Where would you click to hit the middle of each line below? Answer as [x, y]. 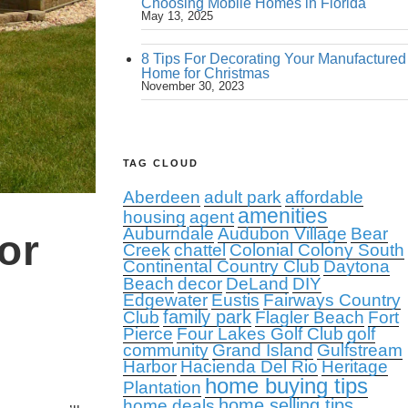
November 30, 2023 [192, 86]
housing [154, 217]
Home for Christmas [205, 73]
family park [207, 317]
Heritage [354, 367]
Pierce [148, 334]
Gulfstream [359, 350]
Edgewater [165, 300]
